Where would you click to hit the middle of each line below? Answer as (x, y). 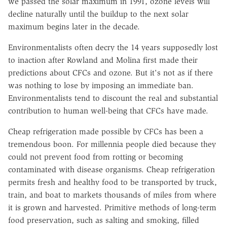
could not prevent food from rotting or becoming (96, 157)
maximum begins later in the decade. (74, 27)
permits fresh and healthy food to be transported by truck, (112, 182)
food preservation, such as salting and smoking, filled (104, 220)
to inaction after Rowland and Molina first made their (103, 60)
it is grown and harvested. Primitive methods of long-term (112, 208)
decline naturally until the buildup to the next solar (98, 14)
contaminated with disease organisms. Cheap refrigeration (111, 170)
